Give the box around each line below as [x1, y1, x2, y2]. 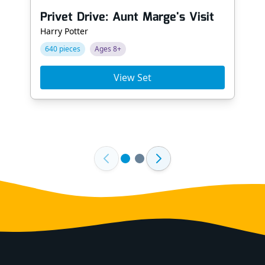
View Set [113, 71, 151, 84]
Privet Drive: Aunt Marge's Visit [40, 8, 214, 27]
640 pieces [44, 44, 80, 54]
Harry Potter [40, 25, 88, 37]
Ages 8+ [94, 44, 121, 54]
